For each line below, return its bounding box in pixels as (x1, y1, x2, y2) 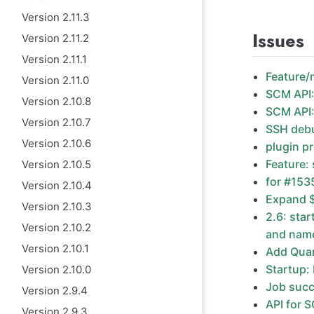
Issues (252, 28, 304, 54)
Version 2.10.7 (21, 115, 91, 129)
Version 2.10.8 (21, 94, 91, 108)
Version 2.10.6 (21, 136, 91, 150)
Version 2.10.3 (21, 199, 92, 213)
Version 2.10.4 (21, 178, 92, 192)
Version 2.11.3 (21, 10, 90, 24)
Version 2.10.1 (21, 241, 89, 255)
